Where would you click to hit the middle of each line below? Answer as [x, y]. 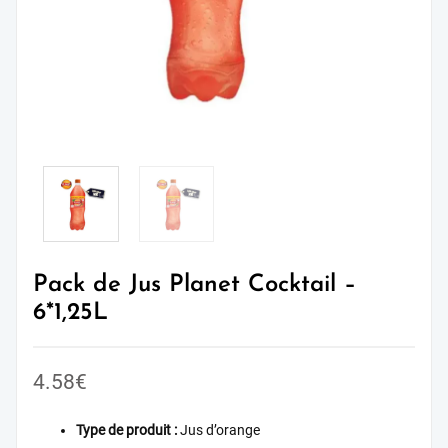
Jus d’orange [219, 431]
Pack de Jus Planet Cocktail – [194, 284]
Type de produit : [127, 431]
